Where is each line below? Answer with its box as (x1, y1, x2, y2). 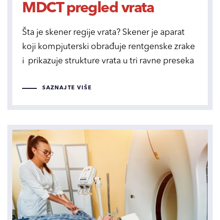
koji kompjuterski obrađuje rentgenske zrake (22, 42, 195, 51)
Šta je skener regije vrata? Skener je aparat (22, 28, 185, 37)
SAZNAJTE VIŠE (42, 85, 92, 91)
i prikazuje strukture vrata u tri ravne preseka (22, 56, 194, 65)
